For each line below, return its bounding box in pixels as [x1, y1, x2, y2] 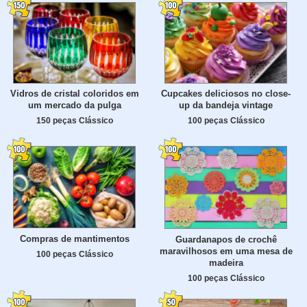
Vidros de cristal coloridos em [10, 88, 139, 99]
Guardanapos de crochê [175, 234, 277, 245]
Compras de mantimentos [19, 233, 130, 244]
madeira [208, 258, 243, 269]
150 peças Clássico [36, 116, 113, 125]
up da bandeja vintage [179, 100, 273, 111]
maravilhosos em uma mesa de [159, 246, 293, 257]
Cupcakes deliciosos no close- [161, 88, 291, 99]
